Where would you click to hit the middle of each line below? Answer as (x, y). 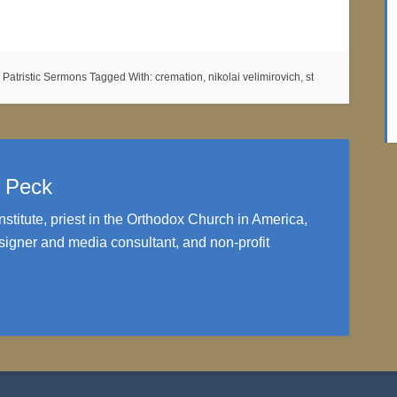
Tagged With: (122, 77)
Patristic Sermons (45, 77)
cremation (179, 77)
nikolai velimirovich (254, 77)
